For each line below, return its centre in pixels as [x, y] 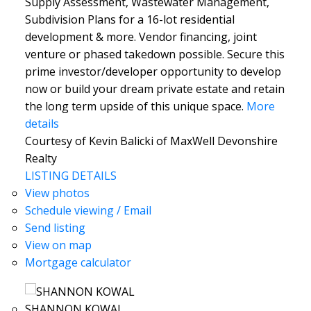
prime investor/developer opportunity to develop [153, 71]
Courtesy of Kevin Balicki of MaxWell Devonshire [151, 141]
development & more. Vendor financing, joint [141, 36]
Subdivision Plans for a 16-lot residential [129, 19]
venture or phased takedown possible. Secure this [154, 54]
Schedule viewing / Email [88, 210]
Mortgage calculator [78, 262]
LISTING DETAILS [70, 175]
